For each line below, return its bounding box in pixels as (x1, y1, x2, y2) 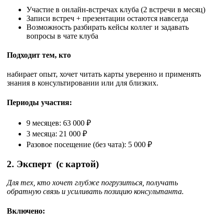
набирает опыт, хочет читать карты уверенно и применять (7, 70, 201, 79)
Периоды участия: (7, 98, 72, 107)
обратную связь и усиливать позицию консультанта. (7, 187, 184, 196)
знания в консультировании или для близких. (7, 79, 158, 88)
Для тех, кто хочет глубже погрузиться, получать (7, 178, 178, 187)
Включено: (7, 206, 45, 215)
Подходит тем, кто (7, 51, 71, 60)
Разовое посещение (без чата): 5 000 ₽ (26, 140, 152, 149)
